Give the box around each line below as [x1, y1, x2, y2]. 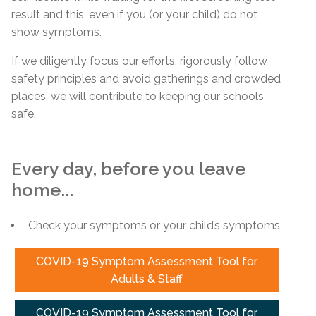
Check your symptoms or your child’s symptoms [28, 218, 280, 232]
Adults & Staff [111, 272, 183, 286]
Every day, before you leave [11, 157, 245, 179]
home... [11, 178, 73, 200]
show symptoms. [11, 25, 107, 39]
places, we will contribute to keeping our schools [11, 89, 264, 103]
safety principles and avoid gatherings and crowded [11, 71, 281, 85]
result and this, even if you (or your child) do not [11, 7, 257, 21]
